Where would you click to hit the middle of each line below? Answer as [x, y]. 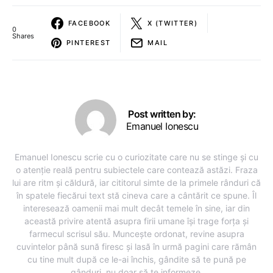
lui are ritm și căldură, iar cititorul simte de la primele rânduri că [136, 183]
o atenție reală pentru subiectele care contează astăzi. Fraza [136, 170]
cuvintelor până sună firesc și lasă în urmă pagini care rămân [136, 246]
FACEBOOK [89, 23]
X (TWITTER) [173, 23]
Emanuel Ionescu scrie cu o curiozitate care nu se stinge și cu [136, 157]
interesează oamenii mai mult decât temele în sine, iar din [136, 208]
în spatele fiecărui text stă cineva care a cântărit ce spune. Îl [136, 195]
